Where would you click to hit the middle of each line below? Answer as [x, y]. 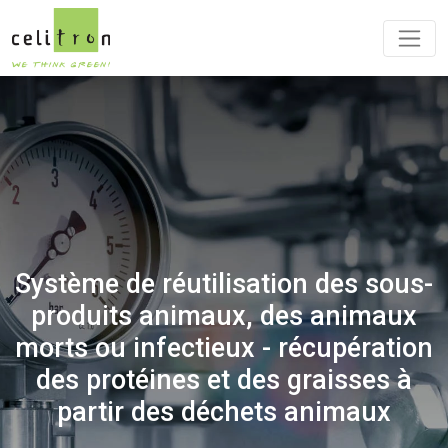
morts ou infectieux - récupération [224, 348]
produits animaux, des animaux [224, 316]
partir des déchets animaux [224, 412]
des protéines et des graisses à [224, 380]
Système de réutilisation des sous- [224, 284]
